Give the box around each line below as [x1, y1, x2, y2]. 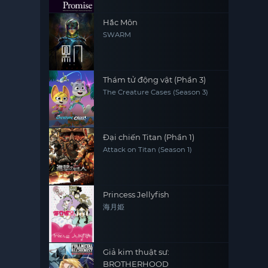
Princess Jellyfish [103, 190, 170, 199]
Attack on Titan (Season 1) [103, 145, 193, 154]
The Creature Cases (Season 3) [103, 88, 209, 96]
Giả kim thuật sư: [103, 247, 170, 257]
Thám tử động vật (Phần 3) [103, 75, 206, 84]
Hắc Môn [103, 17, 138, 27]
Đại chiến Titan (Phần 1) [103, 132, 195, 142]
